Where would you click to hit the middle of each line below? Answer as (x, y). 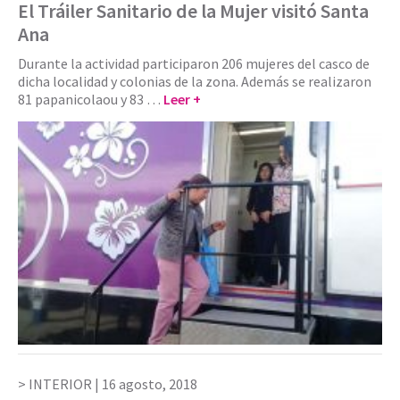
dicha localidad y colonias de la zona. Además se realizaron (195, 81)
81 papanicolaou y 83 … (91, 99)
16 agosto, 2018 (150, 383)
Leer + (182, 99)
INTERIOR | (65, 383)
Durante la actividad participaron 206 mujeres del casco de (194, 63)
